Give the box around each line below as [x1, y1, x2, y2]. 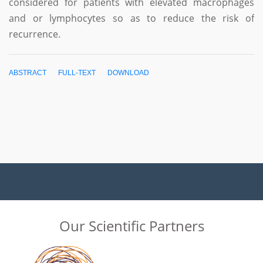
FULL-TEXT [58, 69, 96, 77]
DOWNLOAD [107, 69, 149, 77]
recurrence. [9, 28, 60, 41]
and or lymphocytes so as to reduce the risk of [9, 12, 254, 25]
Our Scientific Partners [59, 216, 204, 235]
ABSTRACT [9, 69, 46, 77]
